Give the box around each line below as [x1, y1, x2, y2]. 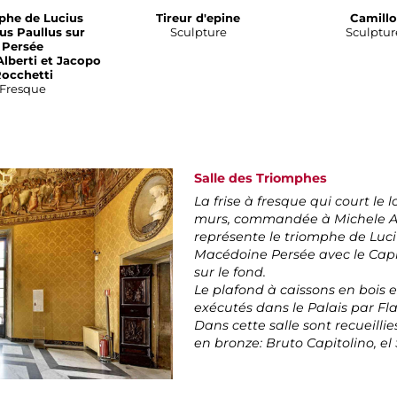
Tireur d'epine [156, 11, 240, 26]
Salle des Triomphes [194, 170, 328, 187]
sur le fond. [194, 264, 270, 281]
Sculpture [169, 25, 227, 40]
